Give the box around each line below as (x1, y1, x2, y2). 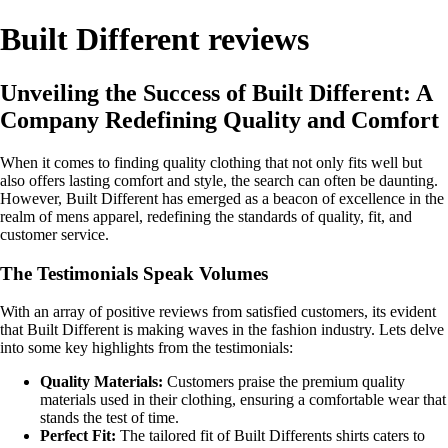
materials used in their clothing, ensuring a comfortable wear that (40, 391, 446, 409)
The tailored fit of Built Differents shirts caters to (116, 427, 425, 445)
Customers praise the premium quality (163, 373, 405, 391)
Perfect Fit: (40, 427, 116, 445)
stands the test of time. (40, 409, 179, 427)
